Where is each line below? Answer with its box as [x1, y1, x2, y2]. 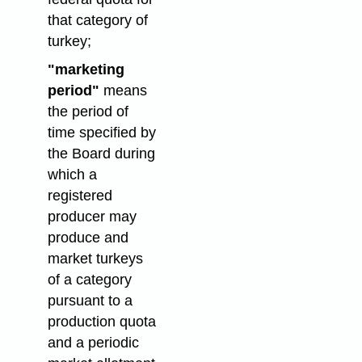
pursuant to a [47, 292, 133, 309]
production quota [47, 313, 156, 330]
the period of [47, 103, 128, 120]
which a [47, 166, 97, 183]
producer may [47, 208, 137, 225]
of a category [47, 271, 132, 288]
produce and [47, 229, 128, 246]
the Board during [47, 145, 155, 162]
